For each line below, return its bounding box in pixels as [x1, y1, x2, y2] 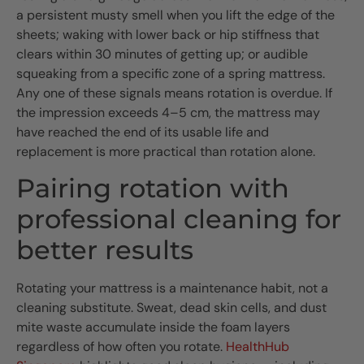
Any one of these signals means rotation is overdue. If [16, 84, 332, 102]
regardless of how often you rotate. [16, 338, 226, 356]
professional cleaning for [16, 203, 341, 236]
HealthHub [226, 338, 289, 356]
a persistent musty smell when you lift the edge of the [16, 6, 335, 24]
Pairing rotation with [16, 172, 289, 205]
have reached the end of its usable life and [16, 123, 269, 141]
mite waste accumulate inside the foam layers [16, 318, 290, 336]
